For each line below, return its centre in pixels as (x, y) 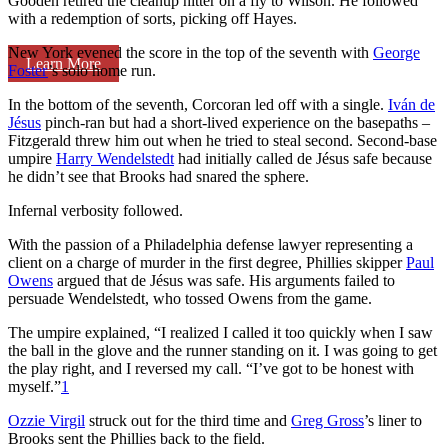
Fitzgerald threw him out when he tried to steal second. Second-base (222, 140)
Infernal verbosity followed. (97, 210)
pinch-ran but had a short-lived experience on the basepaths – (235, 122)
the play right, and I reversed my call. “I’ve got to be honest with (211, 368)
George (396, 52)
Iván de (411, 104)
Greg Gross (327, 420)
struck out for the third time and (188, 420)
